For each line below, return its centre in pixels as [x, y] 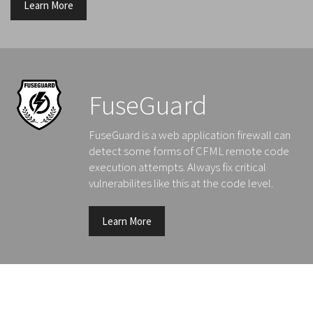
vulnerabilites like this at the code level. [181, 183]
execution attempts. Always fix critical [177, 167]
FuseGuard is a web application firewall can [190, 135]
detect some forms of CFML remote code [189, 151]
